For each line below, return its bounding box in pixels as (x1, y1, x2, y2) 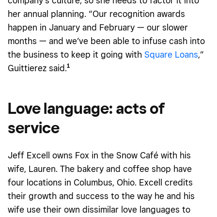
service (8, 118, 60, 137)
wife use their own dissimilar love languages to (8, 204, 190, 215)
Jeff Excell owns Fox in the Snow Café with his (8, 150, 191, 160)
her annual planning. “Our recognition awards (8, 8, 185, 19)
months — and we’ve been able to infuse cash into (8, 35, 205, 46)
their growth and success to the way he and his (8, 190, 195, 201)
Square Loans (144, 49, 198, 60)
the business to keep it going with (8, 49, 144, 60)
